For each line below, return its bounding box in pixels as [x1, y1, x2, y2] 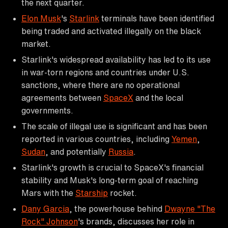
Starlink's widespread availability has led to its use [21, 55, 211, 64]
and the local [133, 93, 183, 102]
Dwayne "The [164, 204, 215, 213]
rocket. [108, 188, 137, 197]
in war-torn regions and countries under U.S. [21, 68, 189, 76]
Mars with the [21, 188, 75, 197]
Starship [75, 188, 108, 197]
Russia [108, 147, 133, 156]
